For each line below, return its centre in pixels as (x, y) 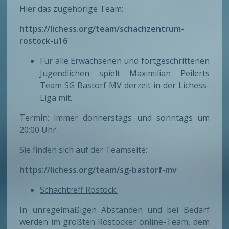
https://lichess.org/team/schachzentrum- (102, 29)
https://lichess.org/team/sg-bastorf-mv (98, 170)
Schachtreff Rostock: (79, 190)
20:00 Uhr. (39, 130)
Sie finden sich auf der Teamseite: (84, 150)
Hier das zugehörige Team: (72, 9)
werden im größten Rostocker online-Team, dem (114, 222)
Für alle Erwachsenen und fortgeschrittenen (125, 61)
